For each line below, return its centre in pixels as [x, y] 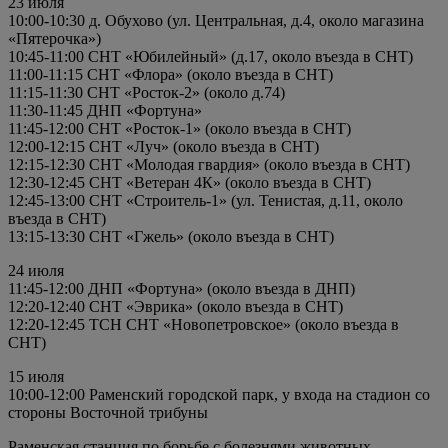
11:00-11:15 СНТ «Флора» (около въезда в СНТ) [170, 74]
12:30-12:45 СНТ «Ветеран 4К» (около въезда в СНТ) [189, 182]
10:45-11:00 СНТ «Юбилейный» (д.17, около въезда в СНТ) [210, 56]
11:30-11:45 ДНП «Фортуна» [105, 110]
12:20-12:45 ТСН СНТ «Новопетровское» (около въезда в [203, 324]
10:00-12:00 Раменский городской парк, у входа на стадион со [219, 394]
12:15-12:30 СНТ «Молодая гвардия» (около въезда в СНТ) [209, 164]
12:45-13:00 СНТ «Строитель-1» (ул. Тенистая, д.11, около [205, 200]
